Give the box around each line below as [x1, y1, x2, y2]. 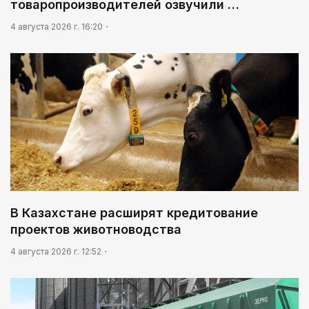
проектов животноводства [10, 222, 181, 237]
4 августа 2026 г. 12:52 [10, 246, 101, 257]
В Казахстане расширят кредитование [10, 206, 258, 221]
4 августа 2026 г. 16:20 [10, 21, 103, 32]
